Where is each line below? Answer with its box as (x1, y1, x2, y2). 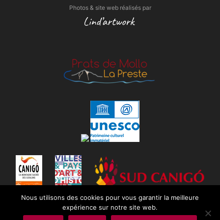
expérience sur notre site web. (62, 203, 158, 212)
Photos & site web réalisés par (69, 3, 151, 11)
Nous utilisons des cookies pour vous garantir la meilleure (21, 193, 199, 202)
